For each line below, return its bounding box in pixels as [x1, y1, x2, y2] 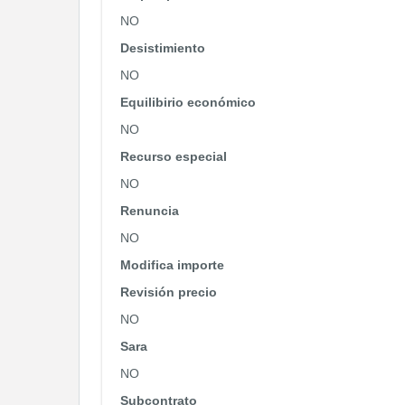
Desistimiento [120, 41, 205, 55]
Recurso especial [120, 149, 227, 164]
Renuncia [120, 203, 179, 218]
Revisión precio [120, 285, 217, 299]
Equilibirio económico [120, 95, 256, 109]
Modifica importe [120, 258, 224, 272]
